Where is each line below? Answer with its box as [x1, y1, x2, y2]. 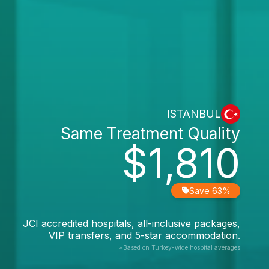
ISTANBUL [167, 107, 221, 120]
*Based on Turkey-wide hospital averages [119, 243, 240, 251]
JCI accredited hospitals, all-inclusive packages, [23, 217, 240, 229]
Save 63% [189, 185, 231, 196]
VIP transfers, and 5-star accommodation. [49, 229, 240, 241]
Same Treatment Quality [61, 123, 240, 143]
